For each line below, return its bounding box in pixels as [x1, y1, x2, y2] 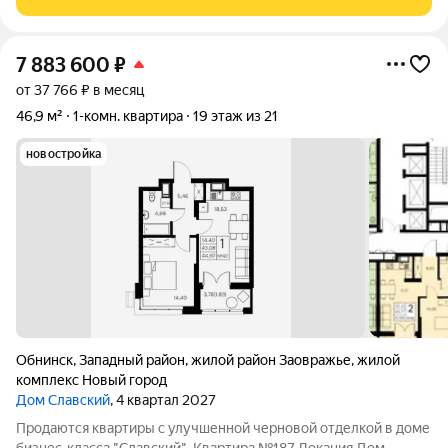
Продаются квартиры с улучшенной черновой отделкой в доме [16, 420, 430, 436]
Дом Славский [16, 392, 110, 408]
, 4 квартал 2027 [110, 392, 216, 408]
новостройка [26, 147, 102, 161]
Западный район [79, 352, 185, 368]
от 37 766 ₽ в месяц [16, 82, 144, 98]
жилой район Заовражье [191, 352, 351, 368]
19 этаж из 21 [193, 108, 278, 124]
